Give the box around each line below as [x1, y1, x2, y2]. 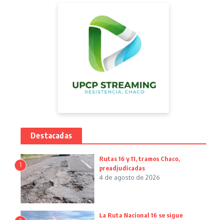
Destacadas [30, 130, 72, 140]
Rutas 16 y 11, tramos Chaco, [99, 154, 180, 163]
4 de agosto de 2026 [99, 173, 160, 181]
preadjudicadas [99, 164, 145, 172]
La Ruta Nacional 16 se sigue [99, 211, 183, 219]
